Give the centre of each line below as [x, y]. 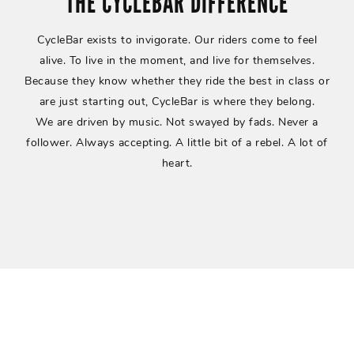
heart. [177, 163]
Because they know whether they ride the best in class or [177, 81]
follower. [51, 143]
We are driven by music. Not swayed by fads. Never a [177, 122]
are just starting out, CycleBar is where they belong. [177, 102]
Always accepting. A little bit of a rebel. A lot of [202, 143]
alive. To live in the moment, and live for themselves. [177, 60]
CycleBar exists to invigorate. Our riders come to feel [177, 40]
